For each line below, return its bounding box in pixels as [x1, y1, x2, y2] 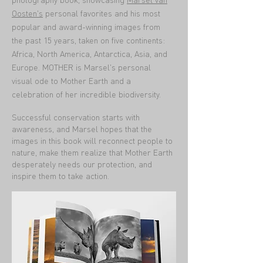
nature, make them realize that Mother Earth [12, 147, 173, 157]
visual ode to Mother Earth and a [12, 75, 131, 86]
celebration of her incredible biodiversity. [12, 89, 161, 99]
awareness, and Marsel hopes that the [12, 123, 152, 134]
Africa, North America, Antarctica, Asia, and [12, 48, 167, 59]
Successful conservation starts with [12, 112, 140, 122]
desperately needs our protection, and [12, 159, 152, 169]
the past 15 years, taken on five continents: [12, 35, 165, 45]
